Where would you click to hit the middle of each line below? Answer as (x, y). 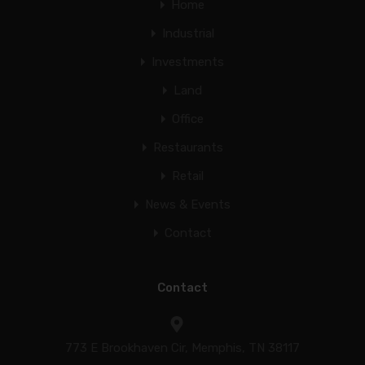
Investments (188, 62)
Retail (188, 176)
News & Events (188, 204)
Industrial (188, 33)
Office (188, 119)
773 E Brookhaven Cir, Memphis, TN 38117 (182, 348)
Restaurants (188, 147)
